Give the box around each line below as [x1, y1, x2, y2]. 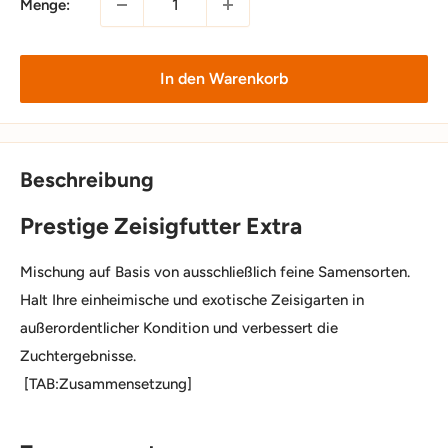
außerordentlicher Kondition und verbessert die [20, 319, 338, 338]
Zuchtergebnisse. [20, 347, 136, 366]
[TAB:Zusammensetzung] [20, 375, 192, 394]
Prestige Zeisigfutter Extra [20, 212, 302, 241]
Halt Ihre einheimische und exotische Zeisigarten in [20, 291, 364, 310]
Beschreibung [20, 166, 154, 192]
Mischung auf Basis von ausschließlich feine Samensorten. [20, 263, 410, 282]
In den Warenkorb [160, 68, 288, 88]
